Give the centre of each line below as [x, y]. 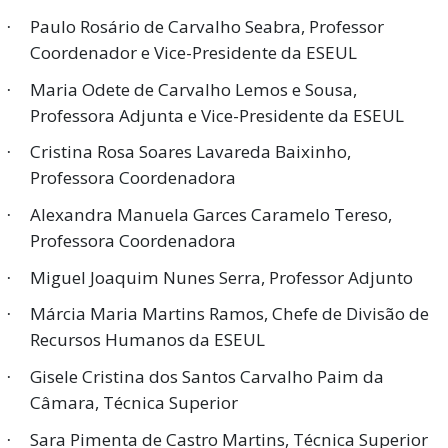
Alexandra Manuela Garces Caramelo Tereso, [211, 215]
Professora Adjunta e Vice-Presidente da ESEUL [217, 115]
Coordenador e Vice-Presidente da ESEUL [193, 53]
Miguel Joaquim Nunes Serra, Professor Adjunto [221, 277]
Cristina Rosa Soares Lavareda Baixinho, [190, 152]
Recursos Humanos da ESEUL [147, 340]
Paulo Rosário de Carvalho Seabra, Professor [207, 27]
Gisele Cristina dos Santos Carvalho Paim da [207, 377]
